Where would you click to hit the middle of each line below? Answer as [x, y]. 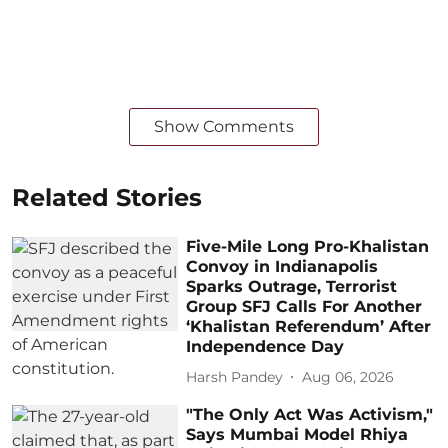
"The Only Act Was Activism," [310, 415]
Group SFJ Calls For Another [304, 307]
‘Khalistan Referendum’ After [309, 327]
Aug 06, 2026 [348, 376]
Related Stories [107, 198]
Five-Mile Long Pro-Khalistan [308, 247]
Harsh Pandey [235, 376]
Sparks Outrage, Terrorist [292, 287]
